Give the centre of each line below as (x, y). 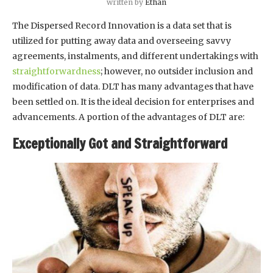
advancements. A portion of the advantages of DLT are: (128, 117)
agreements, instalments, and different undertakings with (135, 56)
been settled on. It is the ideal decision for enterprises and (133, 102)
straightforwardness (56, 72)
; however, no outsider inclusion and (177, 72)
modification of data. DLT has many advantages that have (133, 87)
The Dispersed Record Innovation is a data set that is (122, 26)
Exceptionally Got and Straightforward (120, 144)
